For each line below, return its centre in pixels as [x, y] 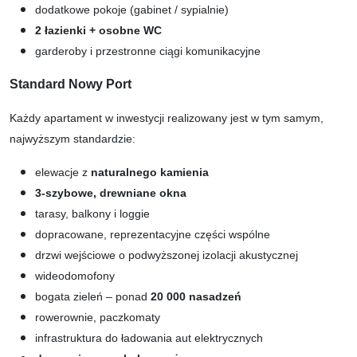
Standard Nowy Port [71, 84]
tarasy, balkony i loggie [92, 213]
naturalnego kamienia [150, 172]
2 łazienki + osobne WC [98, 30]
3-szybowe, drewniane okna [111, 192]
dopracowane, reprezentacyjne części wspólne [153, 234]
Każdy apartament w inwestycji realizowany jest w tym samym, [167, 118]
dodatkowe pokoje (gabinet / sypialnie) [132, 9]
